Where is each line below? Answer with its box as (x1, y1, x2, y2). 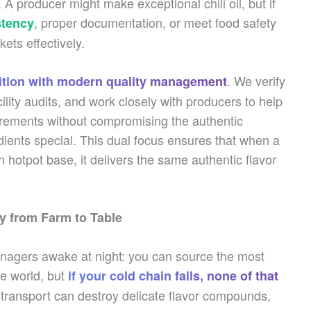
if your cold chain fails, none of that (68, 267, 278, 285)
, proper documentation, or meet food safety (34, 13, 276, 31)
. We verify (227, 72, 285, 90)
